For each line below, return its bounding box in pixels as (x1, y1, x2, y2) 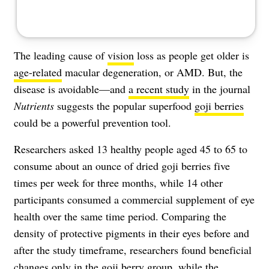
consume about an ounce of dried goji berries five (14, 158, 230, 173)
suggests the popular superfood (54, 98, 195, 113)
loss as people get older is (134, 47, 249, 62)
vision (107, 47, 134, 62)
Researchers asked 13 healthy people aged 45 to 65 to (14, 141, 247, 156)
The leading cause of (14, 47, 107, 62)
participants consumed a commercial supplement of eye (14, 192, 255, 207)
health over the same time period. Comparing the (14, 208, 226, 223)
